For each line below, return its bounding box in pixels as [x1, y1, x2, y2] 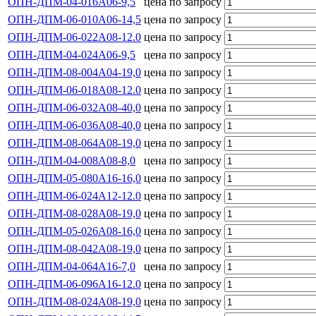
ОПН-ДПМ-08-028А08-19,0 [8, 207, 141, 219]
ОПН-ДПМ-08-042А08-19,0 [8, 242, 141, 255]
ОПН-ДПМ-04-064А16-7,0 [8, 260, 135, 272]
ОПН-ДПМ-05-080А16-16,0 [8, 171, 141, 184]
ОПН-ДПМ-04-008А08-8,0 [8, 154, 135, 166]
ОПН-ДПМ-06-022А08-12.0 [8, 30, 141, 43]
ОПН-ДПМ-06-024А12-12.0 [8, 189, 141, 202]
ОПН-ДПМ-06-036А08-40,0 [8, 119, 141, 131]
